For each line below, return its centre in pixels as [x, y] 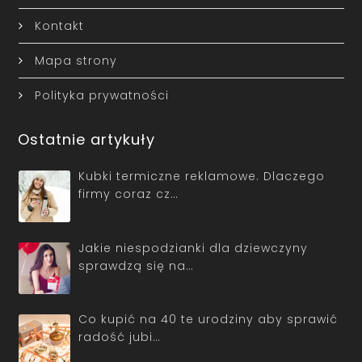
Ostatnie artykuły [87, 140]
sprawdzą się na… [136, 265]
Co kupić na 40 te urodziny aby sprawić [208, 320]
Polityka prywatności [101, 96]
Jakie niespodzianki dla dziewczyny [193, 248]
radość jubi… [120, 337]
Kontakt [59, 26]
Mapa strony [76, 61]
